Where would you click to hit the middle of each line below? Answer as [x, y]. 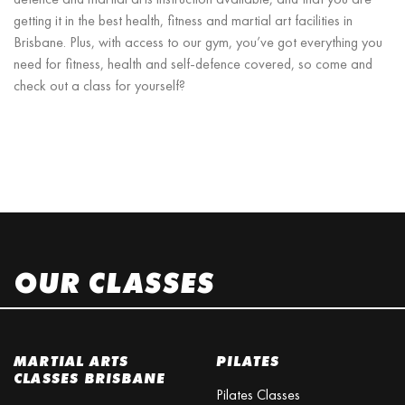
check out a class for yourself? [99, 85]
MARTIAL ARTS [71, 362]
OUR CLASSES [114, 283]
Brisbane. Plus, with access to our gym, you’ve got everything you [198, 42]
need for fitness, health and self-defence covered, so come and [193, 63]
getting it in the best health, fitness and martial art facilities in [183, 20]
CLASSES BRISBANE [90, 379]
